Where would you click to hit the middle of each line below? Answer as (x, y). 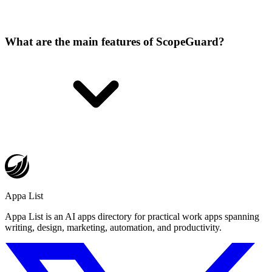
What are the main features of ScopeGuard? (115, 41)
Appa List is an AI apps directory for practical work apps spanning (132, 216)
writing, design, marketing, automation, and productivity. (113, 227)
